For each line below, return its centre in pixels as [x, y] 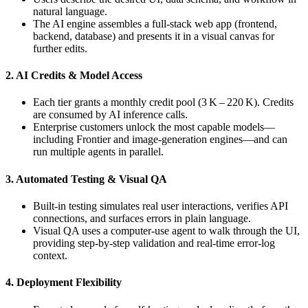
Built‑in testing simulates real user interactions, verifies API [161, 206]
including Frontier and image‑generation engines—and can [160, 140]
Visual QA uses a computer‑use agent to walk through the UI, [166, 231]
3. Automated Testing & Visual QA [86, 179]
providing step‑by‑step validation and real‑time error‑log [154, 243]
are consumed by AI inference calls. [110, 115]
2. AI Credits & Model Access [74, 76]
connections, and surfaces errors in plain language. [142, 218]
